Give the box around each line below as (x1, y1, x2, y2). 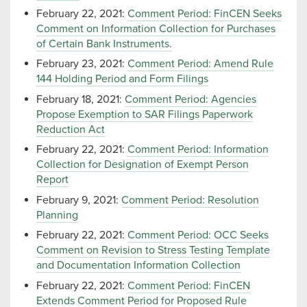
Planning (36, 208, 78, 222)
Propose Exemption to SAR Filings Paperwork (36, 107, 253, 121)
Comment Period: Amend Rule (127, 57, 273, 71)
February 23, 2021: (36, 57, 127, 71)
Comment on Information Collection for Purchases (36, 21, 275, 36)
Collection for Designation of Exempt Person (36, 158, 249, 172)
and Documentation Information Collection (36, 258, 241, 273)
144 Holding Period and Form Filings (36, 72, 208, 86)
